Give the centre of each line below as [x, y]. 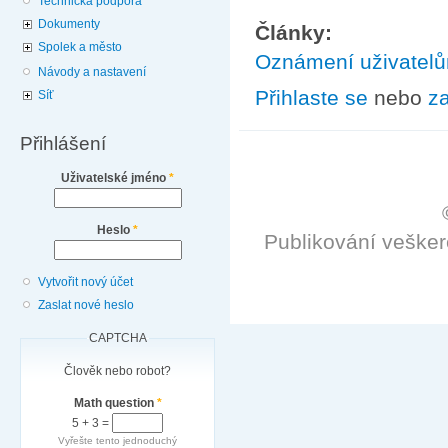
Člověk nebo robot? [117, 370]
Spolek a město [80, 46]
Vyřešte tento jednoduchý [117, 440]
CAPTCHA [117, 338]
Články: [296, 32]
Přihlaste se [311, 98]
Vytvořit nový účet [86, 282]
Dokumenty [69, 23]
